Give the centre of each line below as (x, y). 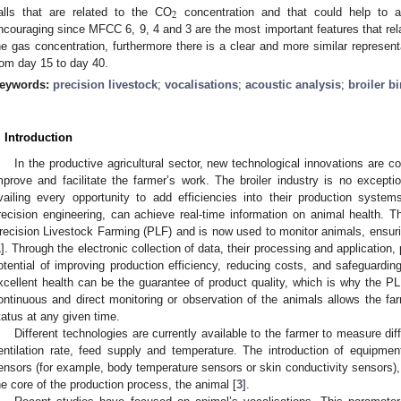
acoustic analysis (293, 84)
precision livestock (105, 84)
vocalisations (201, 84)
